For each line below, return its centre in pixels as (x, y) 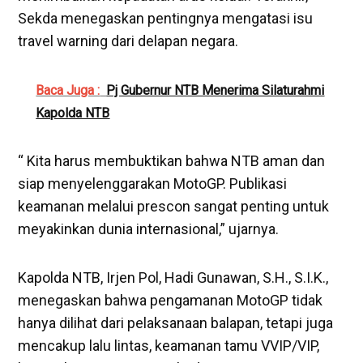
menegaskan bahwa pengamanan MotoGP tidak (171, 301)
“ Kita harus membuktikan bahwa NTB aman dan (172, 161)
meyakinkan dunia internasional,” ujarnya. (149, 229)
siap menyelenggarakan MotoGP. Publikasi (153, 184)
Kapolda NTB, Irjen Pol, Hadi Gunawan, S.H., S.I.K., (173, 278)
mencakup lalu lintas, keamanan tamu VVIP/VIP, (169, 346)
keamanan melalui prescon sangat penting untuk (174, 207)
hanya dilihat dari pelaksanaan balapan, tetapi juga (176, 323)
